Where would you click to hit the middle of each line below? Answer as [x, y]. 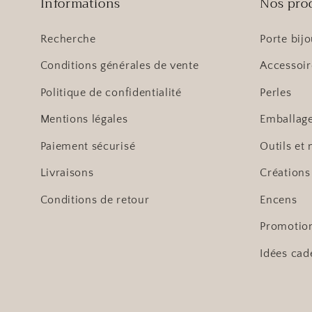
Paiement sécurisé [88, 146]
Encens [279, 200]
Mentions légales [84, 119]
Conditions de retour [95, 200]
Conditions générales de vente [119, 66]
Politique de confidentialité [111, 92]
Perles [276, 92]
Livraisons [67, 173]
